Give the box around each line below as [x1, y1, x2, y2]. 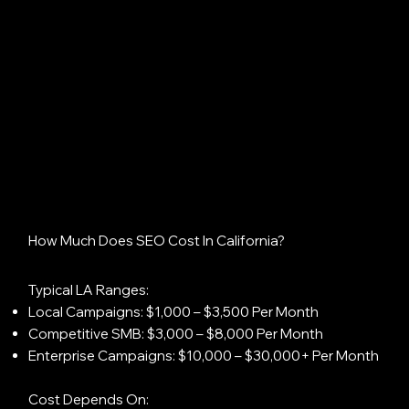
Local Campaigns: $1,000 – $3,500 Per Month [27, 303, 319, 321]
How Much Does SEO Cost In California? [27, 232, 285, 250]
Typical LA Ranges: [27, 281, 149, 299]
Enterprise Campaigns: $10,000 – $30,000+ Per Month [27, 347, 379, 365]
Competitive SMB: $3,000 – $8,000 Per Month [27, 325, 323, 343]
